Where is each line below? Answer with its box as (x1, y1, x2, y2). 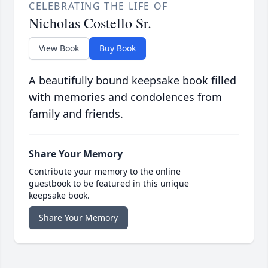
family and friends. (29, 106, 123, 121)
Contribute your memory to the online (29, 166, 181, 178)
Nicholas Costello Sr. (29, 13, 151, 33)
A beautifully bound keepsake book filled (29, 73, 236, 88)
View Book (39, 42, 79, 54)
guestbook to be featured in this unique (29, 178, 189, 190)
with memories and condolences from (29, 90, 222, 105)
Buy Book (99, 42, 136, 54)
